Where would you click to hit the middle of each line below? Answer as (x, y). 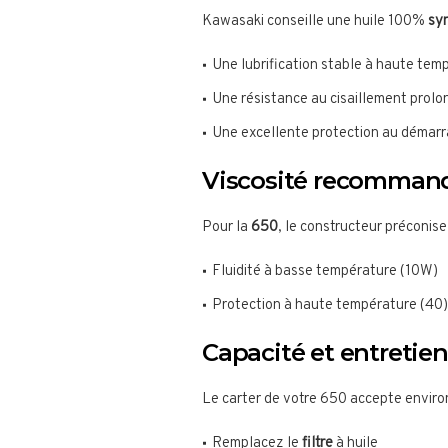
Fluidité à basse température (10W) (325, 272)
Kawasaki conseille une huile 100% (315, 22)
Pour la (226, 228)
